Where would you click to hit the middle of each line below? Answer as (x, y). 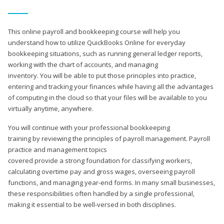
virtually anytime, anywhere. (51, 108)
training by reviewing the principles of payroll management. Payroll (109, 138)
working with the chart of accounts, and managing (83, 64)
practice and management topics (57, 149)
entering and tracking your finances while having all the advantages (111, 86)
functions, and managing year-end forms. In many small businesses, (111, 182)
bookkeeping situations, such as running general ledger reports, (105, 53)
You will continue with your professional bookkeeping (89, 127)
